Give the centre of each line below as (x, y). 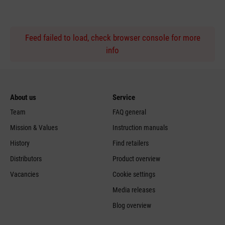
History (20, 143)
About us (23, 97)
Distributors (26, 158)
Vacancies (24, 174)
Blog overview (132, 205)
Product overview (136, 158)
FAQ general (129, 112)
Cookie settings (134, 174)
